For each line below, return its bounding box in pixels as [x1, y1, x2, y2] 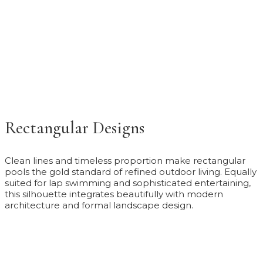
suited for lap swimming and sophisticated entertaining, [5, 177, 251, 189]
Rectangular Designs [5, 117, 144, 139]
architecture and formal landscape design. [5, 200, 193, 211]
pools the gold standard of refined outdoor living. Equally [5, 166, 257, 178]
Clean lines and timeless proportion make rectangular [5, 155, 245, 167]
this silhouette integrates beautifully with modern [5, 188, 223, 200]
